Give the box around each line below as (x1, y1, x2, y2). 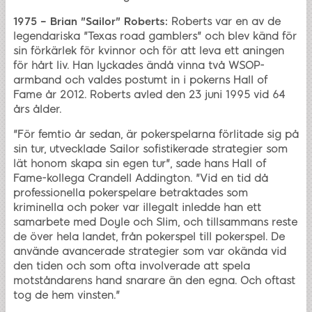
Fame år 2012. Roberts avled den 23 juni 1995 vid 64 (13, 88, 286, 102)
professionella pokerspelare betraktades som (13, 187, 248, 200)
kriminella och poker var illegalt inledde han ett (13, 201, 261, 214)
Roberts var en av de (168, 15, 281, 29)
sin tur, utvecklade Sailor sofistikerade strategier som (13, 143, 288, 156)
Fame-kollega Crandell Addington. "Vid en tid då (13, 172, 268, 185)
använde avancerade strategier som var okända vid (13, 245, 286, 258)
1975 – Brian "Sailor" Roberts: (13, 15, 168, 29)
